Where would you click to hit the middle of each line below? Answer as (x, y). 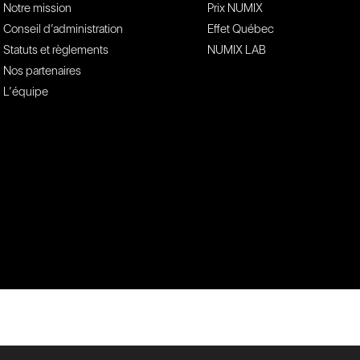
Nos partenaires (42, 71)
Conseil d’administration (63, 29)
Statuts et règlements (56, 50)
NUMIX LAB (237, 50)
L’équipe (26, 92)
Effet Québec (241, 29)
